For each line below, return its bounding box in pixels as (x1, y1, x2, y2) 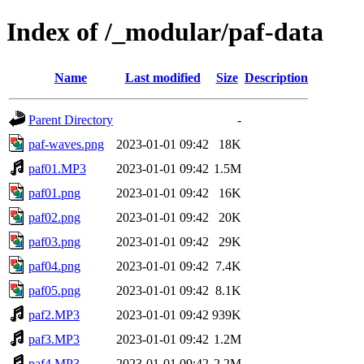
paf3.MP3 (28, 331, 80, 346)
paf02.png (28, 210, 80, 224)
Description (245, 70, 308, 84)
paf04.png (28, 258, 80, 273)
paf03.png (28, 234, 80, 249)
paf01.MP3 (28, 161, 86, 175)
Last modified (124, 70, 201, 84)
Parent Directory (28, 112, 113, 127)
